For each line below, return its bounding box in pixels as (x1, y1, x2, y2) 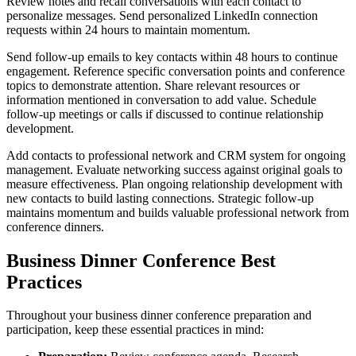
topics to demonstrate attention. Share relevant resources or (6, 78, 300, 92)
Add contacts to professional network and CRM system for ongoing (6, 148, 346, 162)
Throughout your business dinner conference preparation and (6, 308, 311, 323)
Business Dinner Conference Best (6, 250, 276, 271)
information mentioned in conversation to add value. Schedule (6, 92, 316, 106)
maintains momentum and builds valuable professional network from (6, 205, 349, 219)
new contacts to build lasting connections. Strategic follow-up (6, 191, 314, 205)
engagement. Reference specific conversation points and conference (6, 64, 345, 78)
